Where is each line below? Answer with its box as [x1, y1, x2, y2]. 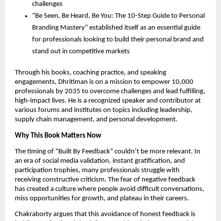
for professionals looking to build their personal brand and [32, 36, 204, 44]
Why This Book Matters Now [15, 132, 101, 140]
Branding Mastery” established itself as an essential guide [32, 24, 200, 32]
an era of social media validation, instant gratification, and [15, 157, 185, 165]
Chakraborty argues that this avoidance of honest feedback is [15, 211, 195, 219]
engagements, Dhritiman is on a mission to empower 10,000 [15, 78, 193, 86]
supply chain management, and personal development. [15, 116, 178, 124]
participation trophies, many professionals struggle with [15, 167, 180, 175]
